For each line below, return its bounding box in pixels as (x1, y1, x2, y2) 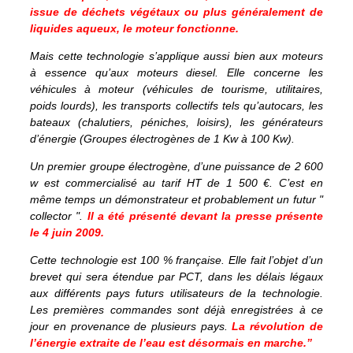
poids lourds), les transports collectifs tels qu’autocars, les (30, 98, 323, 112)
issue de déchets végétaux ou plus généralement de (30, 5, 323, 18)
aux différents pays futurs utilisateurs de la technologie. (30, 286, 323, 299)
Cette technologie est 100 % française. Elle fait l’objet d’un (30, 253, 323, 266)
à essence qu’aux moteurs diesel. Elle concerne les (30, 65, 323, 79)
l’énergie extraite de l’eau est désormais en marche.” (30, 336, 313, 349)
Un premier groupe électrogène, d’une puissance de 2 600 (30, 159, 323, 173)
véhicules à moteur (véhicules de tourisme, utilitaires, (30, 82, 323, 95)
